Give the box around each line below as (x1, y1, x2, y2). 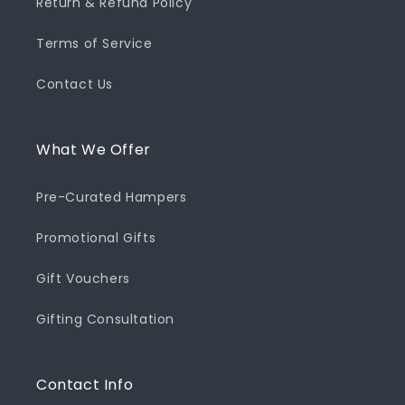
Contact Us (36, 74, 113, 93)
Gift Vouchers (36, 268, 130, 287)
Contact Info (36, 373, 134, 395)
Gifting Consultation (36, 309, 174, 328)
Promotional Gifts (36, 228, 156, 247)
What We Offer (36, 138, 151, 160)
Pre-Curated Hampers (36, 187, 187, 206)
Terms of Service (36, 33, 153, 52)
